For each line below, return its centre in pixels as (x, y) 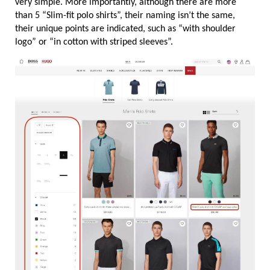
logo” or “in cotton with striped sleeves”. (94, 42)
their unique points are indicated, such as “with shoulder (125, 29)
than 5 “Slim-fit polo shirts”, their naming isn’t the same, (125, 15)
